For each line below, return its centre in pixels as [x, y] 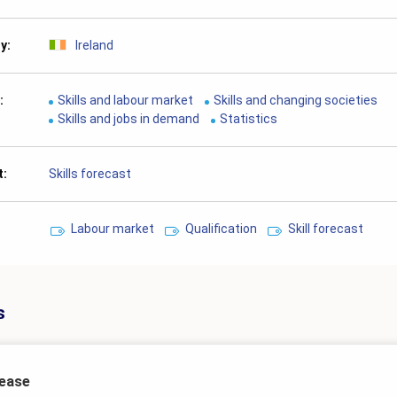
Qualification [222, 228]
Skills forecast [90, 173]
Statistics [249, 118]
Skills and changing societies [296, 100]
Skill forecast [326, 228]
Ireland [95, 45]
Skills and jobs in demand [129, 118]
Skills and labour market [126, 100]
